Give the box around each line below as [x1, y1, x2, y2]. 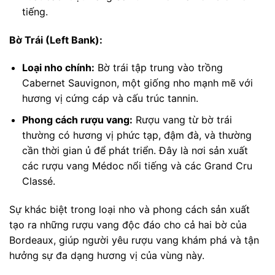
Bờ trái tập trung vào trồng [94, 61, 223, 74]
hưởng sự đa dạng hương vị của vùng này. [9, 249, 204, 261]
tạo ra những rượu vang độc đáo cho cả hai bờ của [9, 218, 247, 231]
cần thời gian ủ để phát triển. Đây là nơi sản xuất [21, 144, 248, 157]
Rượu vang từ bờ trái [132, 113, 232, 126]
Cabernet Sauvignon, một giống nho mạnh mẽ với [21, 77, 253, 90]
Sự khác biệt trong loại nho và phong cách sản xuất [9, 203, 250, 215]
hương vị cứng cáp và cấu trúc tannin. [21, 92, 198, 105]
